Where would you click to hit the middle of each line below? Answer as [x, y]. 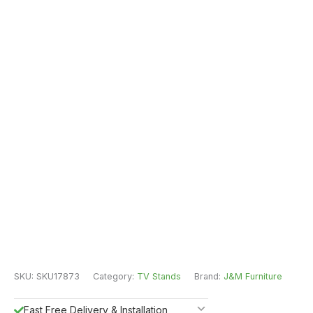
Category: [115, 277]
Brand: [209, 277]
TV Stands [159, 277]
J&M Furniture [253, 277]
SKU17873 [58, 277]
